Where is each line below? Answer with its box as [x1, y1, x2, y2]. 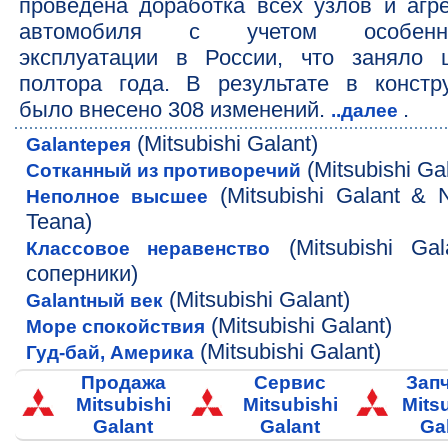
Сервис [254, 371, 326, 393]
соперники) [26, 260, 139, 286]
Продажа [80, 371, 166, 393]
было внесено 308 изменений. [18, 96, 331, 122]
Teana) [26, 208, 93, 234]
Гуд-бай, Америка [26, 341, 195, 363]
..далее [330, 99, 403, 121]
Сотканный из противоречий [26, 159, 302, 181]
